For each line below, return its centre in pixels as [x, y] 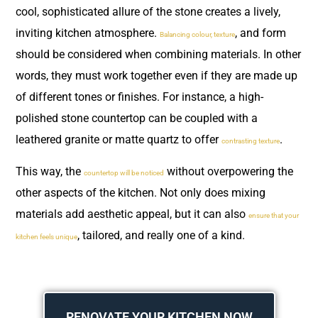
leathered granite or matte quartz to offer [119, 140]
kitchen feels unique [46, 236]
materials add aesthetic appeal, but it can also [132, 214]
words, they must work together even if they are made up [157, 76]
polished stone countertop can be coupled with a [137, 119]
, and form [261, 33]
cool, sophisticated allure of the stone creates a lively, [148, 12]
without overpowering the [229, 171]
